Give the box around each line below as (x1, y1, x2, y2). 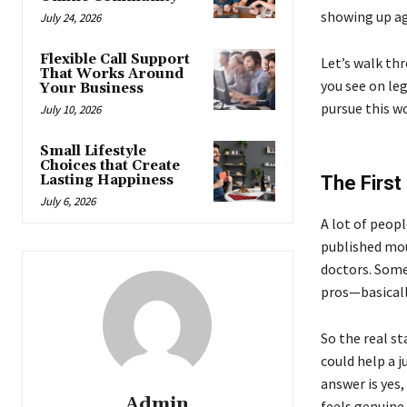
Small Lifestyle (40, 142, 146, 160)
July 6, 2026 (40, 193, 95, 209)
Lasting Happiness (40, 171, 174, 189)
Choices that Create (40, 156, 180, 174)
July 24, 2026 (40, 9, 101, 25)
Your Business (40, 79, 144, 97)
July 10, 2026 (40, 101, 101, 117)
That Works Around (40, 65, 184, 83)
